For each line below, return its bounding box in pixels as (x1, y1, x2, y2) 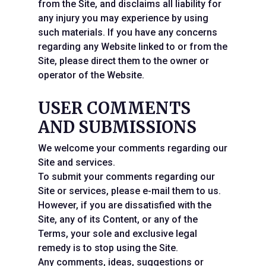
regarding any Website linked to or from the (38, 41, 227, 52)
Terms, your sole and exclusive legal (38, 228, 197, 239)
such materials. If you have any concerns (38, 27, 217, 38)
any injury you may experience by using (38, 12, 208, 24)
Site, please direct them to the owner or (38, 55, 209, 66)
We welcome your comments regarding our (38, 142, 227, 154)
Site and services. (38, 157, 115, 168)
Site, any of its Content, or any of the (38, 214, 198, 225)
